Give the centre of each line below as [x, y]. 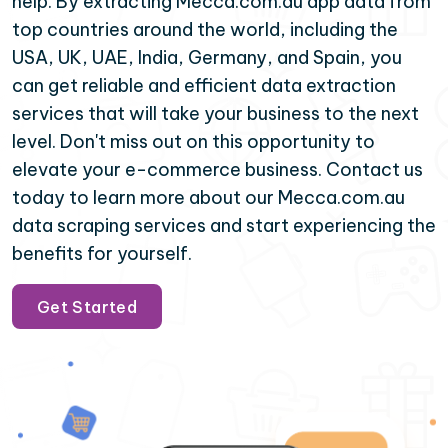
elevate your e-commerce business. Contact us [217, 169]
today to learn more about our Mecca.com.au [208, 197]
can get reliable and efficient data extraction [204, 85]
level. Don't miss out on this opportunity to [193, 141]
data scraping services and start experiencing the [224, 225]
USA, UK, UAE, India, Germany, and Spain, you [207, 57]
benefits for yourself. [102, 253]
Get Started [87, 306]
